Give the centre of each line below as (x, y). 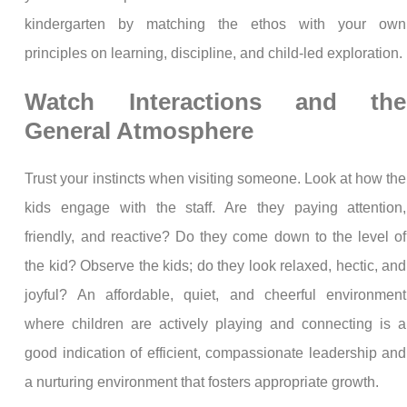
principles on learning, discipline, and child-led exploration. (214, 53)
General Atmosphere (139, 131)
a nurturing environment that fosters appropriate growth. (202, 382)
